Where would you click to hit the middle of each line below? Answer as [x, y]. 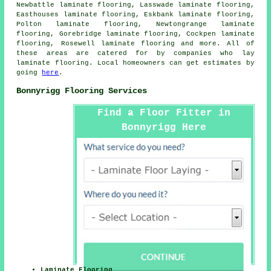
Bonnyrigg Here [164, 128]
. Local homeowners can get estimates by [171, 63]
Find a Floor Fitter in [164, 113]
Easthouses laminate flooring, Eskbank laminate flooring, [135, 15]
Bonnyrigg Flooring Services [82, 90]
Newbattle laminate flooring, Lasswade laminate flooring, [135, 5]
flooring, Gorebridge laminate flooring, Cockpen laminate [135, 34]
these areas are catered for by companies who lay [135, 54]
